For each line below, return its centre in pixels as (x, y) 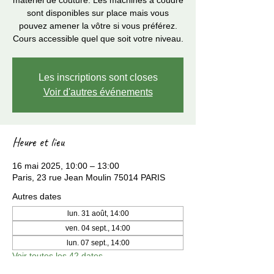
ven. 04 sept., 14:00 (98, 228)
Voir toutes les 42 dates (57, 256)
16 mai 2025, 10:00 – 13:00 (66, 166)
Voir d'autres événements (98, 92)
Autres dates (37, 196)
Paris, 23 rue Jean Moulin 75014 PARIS (89, 177)
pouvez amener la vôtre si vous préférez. (98, 26)
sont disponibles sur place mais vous (98, 13)
